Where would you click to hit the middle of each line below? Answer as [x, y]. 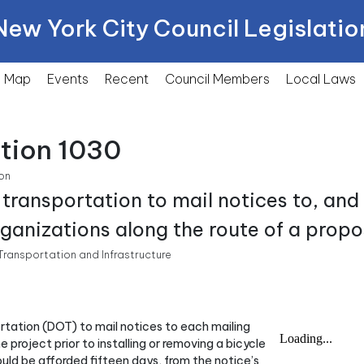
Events [68, 79]
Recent [127, 79]
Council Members [217, 79]
